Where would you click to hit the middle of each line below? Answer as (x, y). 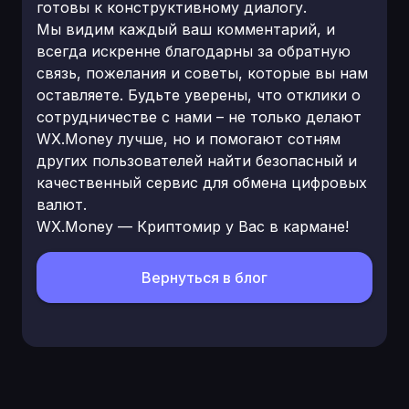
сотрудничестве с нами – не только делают (199, 117)
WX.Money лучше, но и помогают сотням (189, 139)
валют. (62, 204)
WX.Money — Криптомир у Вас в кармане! (193, 226)
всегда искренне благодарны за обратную (194, 51)
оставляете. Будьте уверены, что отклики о (199, 95)
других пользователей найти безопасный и (197, 161)
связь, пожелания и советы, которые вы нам (202, 73)
